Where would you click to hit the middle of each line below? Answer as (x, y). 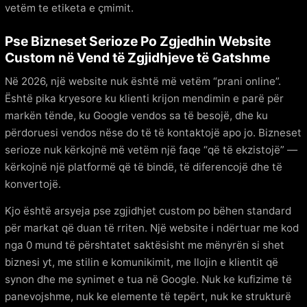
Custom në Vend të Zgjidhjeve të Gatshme (137, 57)
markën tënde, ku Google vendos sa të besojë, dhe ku (136, 115)
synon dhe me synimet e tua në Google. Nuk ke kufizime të (148, 279)
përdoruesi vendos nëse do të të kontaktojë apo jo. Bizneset (153, 132)
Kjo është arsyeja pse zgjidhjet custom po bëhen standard (148, 210)
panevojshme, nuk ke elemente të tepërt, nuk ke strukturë (148, 296)
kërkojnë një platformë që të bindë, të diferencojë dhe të (144, 167)
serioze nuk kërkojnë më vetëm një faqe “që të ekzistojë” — (151, 149)
